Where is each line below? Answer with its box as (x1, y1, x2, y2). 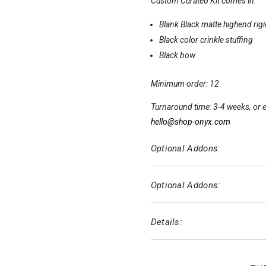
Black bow (159, 50, 195, 61)
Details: (150, 217, 183, 228)
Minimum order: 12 (150, 79, 219, 89)
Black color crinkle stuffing (159, 35, 253, 45)
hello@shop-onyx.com (150, 117, 230, 127)
